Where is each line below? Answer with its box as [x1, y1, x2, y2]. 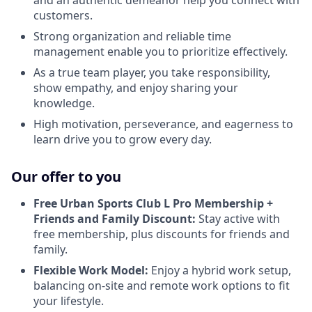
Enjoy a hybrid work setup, [148, 262, 291, 278]
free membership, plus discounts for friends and [33, 226, 290, 242]
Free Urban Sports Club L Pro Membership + [33, 195, 273, 211]
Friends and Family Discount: [33, 210, 196, 226]
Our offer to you [11, 166, 121, 186]
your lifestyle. [33, 292, 104, 309]
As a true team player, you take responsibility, [33, 64, 270, 80]
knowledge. [33, 95, 95, 111]
